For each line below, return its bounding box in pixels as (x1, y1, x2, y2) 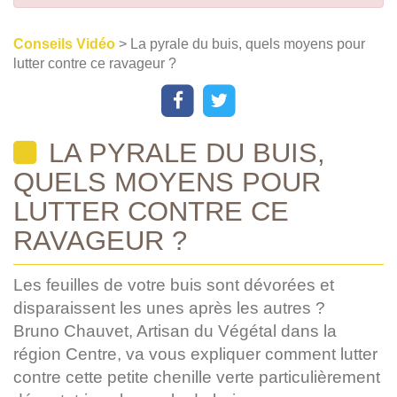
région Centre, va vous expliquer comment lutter (13, 344, 378, 363)
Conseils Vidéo (13, 36, 119, 51)
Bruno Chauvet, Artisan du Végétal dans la (13, 321, 337, 340)
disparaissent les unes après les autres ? (13, 298, 325, 317)
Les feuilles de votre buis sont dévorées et (13, 275, 334, 294)
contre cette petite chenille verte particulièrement (13, 367, 380, 386)
